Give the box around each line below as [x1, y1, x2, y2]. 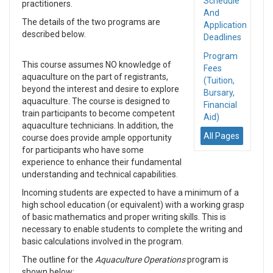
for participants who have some [22, 145, 144, 155]
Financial [204, 100, 237, 110]
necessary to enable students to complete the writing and [22, 224, 243, 234]
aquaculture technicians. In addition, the [22, 121, 174, 130]
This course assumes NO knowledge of [22, 60, 171, 69]
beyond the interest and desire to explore [22, 84, 179, 94]
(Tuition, [204, 76, 235, 85]
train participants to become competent [22, 108, 175, 118]
